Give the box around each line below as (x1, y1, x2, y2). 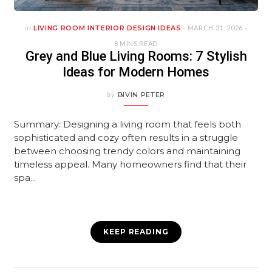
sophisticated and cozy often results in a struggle (14, 132, 239, 144)
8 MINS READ (114, 39, 158, 48)
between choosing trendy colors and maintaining (14, 145, 241, 157)
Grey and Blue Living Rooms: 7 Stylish (25, 49, 247, 64)
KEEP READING (103, 227, 169, 237)
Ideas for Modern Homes (63, 64, 209, 80)
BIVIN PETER (117, 90, 165, 100)
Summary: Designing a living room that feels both (14, 118, 242, 131)
